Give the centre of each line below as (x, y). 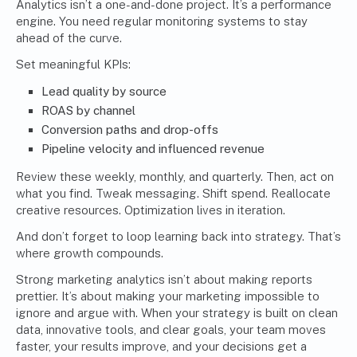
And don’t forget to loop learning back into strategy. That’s (178, 237)
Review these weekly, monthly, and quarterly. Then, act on (175, 177)
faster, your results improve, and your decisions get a (161, 347)
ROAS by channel (88, 111)
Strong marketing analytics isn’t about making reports (164, 280)
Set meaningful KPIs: (73, 65)
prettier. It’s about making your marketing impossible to (168, 296)
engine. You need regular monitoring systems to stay (162, 22)
